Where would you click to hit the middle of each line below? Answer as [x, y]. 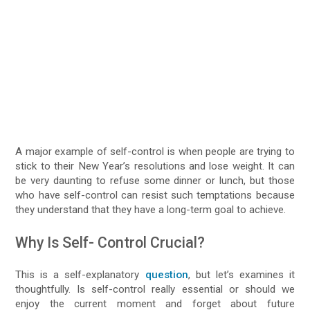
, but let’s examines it [241, 274]
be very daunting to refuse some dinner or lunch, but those [155, 180]
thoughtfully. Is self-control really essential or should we [155, 289]
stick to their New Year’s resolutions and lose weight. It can [155, 166]
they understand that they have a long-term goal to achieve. [151, 209]
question [166, 274]
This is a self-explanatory [80, 274]
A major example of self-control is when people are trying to [155, 151]
